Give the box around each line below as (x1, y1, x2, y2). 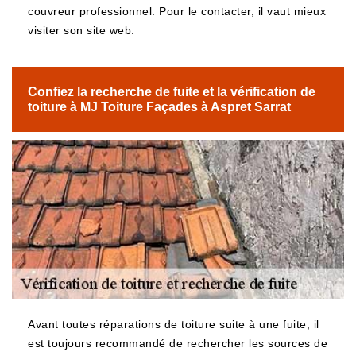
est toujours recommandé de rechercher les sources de (28, 337, 327, 350)
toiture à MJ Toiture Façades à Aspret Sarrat (28, 100, 291, 114)
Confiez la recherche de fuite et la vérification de (28, 85, 315, 99)
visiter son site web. (28, 24, 135, 37)
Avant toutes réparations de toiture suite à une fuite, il (28, 318, 319, 331)
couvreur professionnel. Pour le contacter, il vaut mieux (28, 5, 326, 17)
